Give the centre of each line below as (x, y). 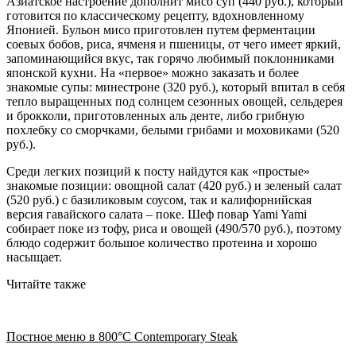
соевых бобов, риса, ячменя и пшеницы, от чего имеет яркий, (174, 44)
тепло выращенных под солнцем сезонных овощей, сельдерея (174, 102)
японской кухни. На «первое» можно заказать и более (153, 73)
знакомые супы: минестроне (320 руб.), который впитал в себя (176, 87)
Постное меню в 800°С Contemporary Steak (122, 336)
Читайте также (46, 284)
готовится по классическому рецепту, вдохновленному (155, 16)
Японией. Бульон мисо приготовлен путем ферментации (161, 30)
